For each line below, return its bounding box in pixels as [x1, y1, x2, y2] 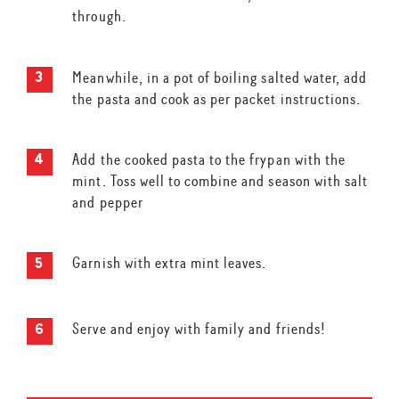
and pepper [72, 192, 143, 213]
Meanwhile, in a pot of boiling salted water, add [72, 67, 368, 87]
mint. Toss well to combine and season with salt [72, 171, 369, 191]
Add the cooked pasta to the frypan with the [72, 150, 346, 170]
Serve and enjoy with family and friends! [72, 319, 326, 339]
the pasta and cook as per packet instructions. [72, 88, 362, 109]
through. [72, 6, 126, 27]
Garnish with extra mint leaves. [72, 253, 267, 273]
